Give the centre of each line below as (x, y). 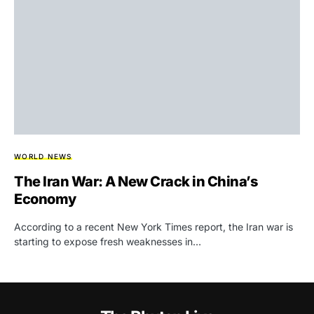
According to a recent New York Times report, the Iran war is (153, 227)
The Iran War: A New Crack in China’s (136, 182)
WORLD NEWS (43, 157)
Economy (45, 199)
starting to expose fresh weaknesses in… (108, 242)
